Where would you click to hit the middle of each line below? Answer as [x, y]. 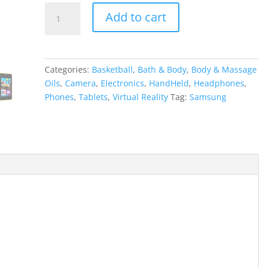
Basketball [112, 69]
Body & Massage [224, 69]
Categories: [68, 69]
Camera [80, 83]
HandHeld [169, 83]
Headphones [219, 83]
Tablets [93, 97]
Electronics [122, 83]
